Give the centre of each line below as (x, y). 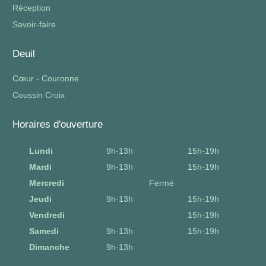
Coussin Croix (39, 95)
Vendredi (47, 215)
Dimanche (49, 247)
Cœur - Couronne (46, 79)
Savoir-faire (34, 25)
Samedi (44, 231)
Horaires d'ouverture (58, 125)
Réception (31, 8)
